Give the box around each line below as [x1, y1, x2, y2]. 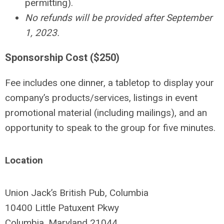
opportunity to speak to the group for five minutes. [5, 122, 215, 134]
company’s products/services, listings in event [5, 92, 197, 104]
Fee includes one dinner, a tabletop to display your [5, 77, 214, 89]
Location [5, 154, 43, 166]
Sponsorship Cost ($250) [5, 51, 119, 64]
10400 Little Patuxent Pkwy [5, 202, 119, 214]
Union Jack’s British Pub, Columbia [5, 187, 148, 199]
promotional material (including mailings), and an [5, 107, 207, 119]
